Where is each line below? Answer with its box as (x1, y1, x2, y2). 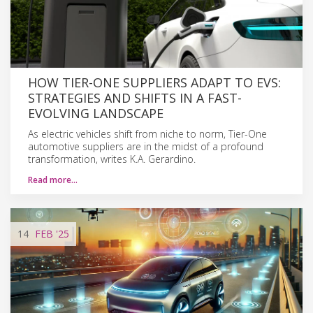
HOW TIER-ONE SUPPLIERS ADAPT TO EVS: (28, 73, 281, 91)
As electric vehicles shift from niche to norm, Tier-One (28, 126, 267, 140)
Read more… (28, 173, 78, 186)
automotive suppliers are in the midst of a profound (28, 139, 263, 153)
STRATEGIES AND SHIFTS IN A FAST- (28, 89, 242, 106)
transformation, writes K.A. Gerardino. (28, 152, 196, 166)
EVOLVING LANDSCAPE (28, 104, 163, 122)
